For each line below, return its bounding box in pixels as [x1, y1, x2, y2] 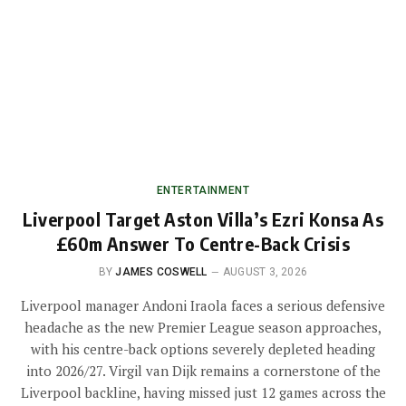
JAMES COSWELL [115, 265, 208, 278]
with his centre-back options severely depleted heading [31, 339, 375, 358]
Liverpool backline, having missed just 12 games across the [20, 382, 386, 401]
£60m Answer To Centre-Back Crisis [55, 231, 351, 255]
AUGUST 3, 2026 [222, 265, 308, 278]
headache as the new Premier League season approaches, [24, 317, 382, 336]
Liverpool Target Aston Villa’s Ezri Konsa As [22, 207, 384, 230]
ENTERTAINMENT [156, 183, 250, 197]
